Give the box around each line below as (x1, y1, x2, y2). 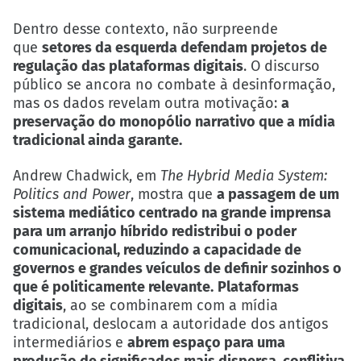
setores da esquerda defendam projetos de (42, 39, 327, 57)
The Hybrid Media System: (160, 167, 327, 185)
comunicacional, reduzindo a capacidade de (13, 241, 301, 259)
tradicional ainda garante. (13, 131, 182, 150)
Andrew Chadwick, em (13, 167, 160, 185)
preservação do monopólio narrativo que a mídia (13, 113, 335, 131)
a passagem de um (217, 185, 339, 204)
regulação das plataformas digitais (13, 57, 243, 76)
